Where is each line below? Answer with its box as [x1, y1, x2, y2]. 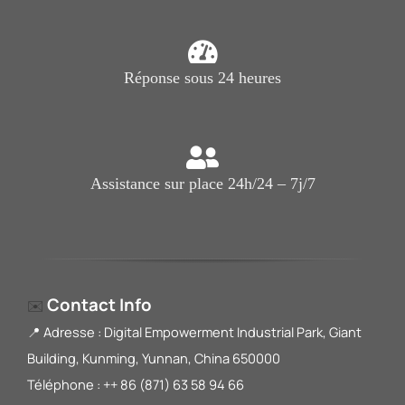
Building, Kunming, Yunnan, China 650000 [26, 348, 280, 367]
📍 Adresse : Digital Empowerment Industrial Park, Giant [26, 322, 362, 341]
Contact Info [46, 292, 152, 316]
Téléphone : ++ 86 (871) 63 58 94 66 [26, 374, 244, 393]
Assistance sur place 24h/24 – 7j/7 [89, 174, 316, 193]
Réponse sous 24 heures [124, 68, 281, 87]
